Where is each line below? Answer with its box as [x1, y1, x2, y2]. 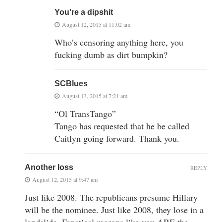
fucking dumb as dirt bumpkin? [55, 48, 167, 60]
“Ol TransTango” [55, 107, 116, 119]
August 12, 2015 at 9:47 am [32, 175, 98, 183]
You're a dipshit [55, 7, 113, 16]
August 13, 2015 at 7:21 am [62, 91, 127, 100]
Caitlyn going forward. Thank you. [55, 132, 179, 144]
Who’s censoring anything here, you [55, 36, 183, 48]
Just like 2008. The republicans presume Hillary [25, 191, 198, 203]
